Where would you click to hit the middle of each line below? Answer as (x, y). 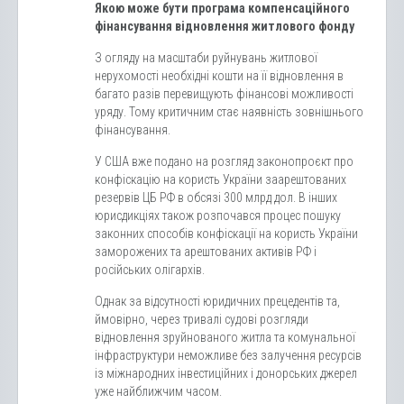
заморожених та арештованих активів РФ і (206, 252)
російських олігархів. (150, 270)
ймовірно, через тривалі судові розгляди (202, 320)
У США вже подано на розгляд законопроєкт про (224, 162)
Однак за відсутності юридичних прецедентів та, (217, 302)
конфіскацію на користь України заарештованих (220, 180)
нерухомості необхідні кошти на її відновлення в (219, 76)
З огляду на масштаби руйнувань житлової (206, 58)
